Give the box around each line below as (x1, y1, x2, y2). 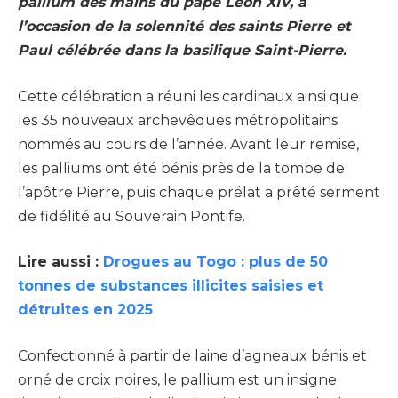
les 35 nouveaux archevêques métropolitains (18, 111, 338, 129)
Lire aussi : (18, 253, 103, 271)
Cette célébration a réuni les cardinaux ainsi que (18, 87, 359, 105)
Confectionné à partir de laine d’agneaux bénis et (18, 346, 367, 364)
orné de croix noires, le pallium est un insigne (18, 370, 337, 388)
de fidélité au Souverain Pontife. (18, 207, 245, 225)
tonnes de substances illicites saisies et (18, 277, 323, 295)
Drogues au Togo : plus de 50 (103, 253, 328, 271)
